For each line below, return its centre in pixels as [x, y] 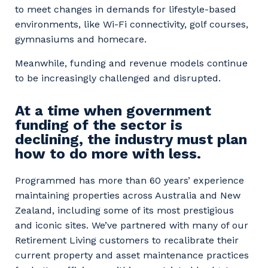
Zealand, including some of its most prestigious [124, 210]
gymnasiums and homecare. [81, 39]
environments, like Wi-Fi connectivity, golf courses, [132, 24]
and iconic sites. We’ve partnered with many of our [132, 225]
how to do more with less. [108, 153]
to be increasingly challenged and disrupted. [118, 78]
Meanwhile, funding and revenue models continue [131, 63]
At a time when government [113, 110]
